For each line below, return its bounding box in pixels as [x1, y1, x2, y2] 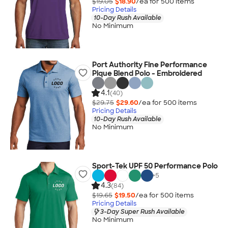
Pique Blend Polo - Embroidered [92, 69, 202, 78]
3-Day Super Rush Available [100, 207, 185, 216]
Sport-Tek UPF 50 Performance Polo [92, 161, 218, 170]
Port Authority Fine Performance [92, 60, 207, 69]
